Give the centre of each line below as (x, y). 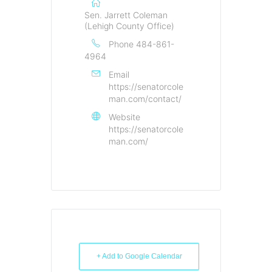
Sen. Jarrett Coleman (126, 15)
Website (124, 117)
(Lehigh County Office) (129, 25)
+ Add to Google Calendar (139, 256)
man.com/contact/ (145, 98)
